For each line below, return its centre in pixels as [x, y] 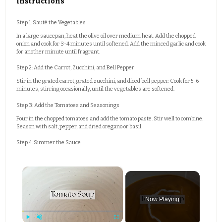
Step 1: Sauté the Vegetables [51, 22]
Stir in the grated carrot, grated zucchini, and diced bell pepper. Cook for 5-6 [108, 81]
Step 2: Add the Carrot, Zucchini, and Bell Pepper [75, 68]
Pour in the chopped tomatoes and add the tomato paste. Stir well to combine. [110, 118]
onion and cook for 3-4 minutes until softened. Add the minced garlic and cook [111, 44]
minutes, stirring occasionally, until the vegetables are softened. [95, 89]
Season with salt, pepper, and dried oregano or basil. [79, 126]
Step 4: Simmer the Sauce [49, 143]
